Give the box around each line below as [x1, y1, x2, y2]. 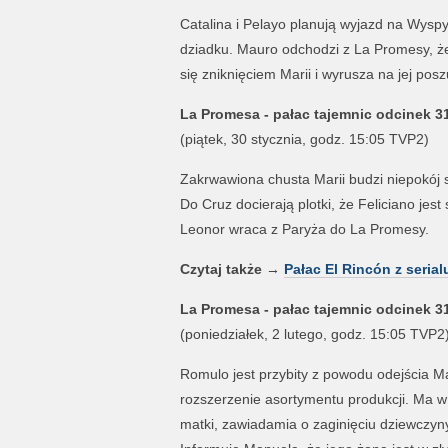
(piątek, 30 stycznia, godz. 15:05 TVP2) [179, 131, 429, 147]
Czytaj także [179, 261, 262, 277]
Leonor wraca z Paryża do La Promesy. [179, 221, 429, 237]
